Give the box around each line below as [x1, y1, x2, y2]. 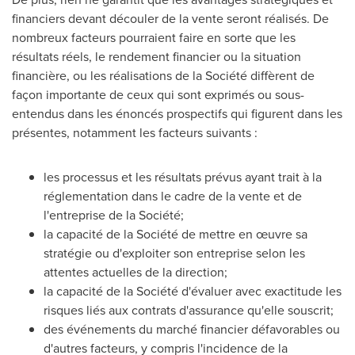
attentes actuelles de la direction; [44, 263, 227, 281]
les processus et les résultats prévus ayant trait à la [44, 168, 322, 185]
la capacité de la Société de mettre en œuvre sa [44, 225, 307, 242]
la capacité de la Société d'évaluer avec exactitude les [44, 282, 342, 300]
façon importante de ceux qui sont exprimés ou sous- [12, 86, 304, 103]
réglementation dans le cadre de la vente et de [44, 187, 302, 204]
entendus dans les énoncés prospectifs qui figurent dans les [12, 105, 342, 122]
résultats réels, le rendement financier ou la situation [12, 48, 301, 65]
